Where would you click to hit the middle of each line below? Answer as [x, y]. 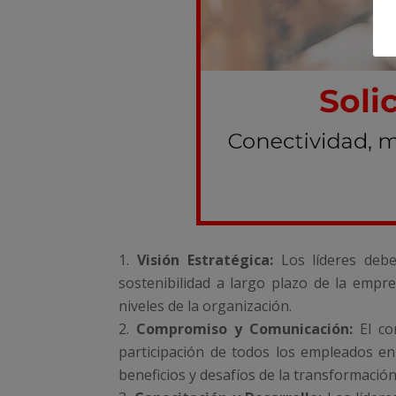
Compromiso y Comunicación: [245, 329]
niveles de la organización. [206, 306]
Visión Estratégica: [205, 260]
